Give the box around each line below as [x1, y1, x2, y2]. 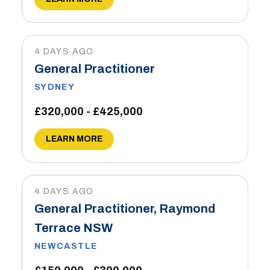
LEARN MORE [45, 134, 102, 143]
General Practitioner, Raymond [34, 202, 215, 215]
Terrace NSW [34, 221, 113, 234]
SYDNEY [34, 83, 75, 92]
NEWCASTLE [34, 242, 98, 251]
